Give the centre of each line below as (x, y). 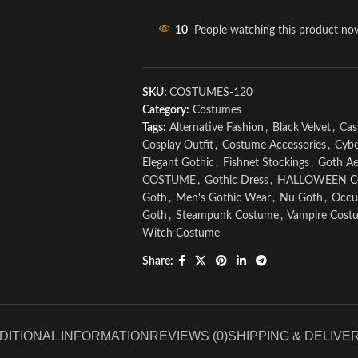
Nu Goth (301, 198)
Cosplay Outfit (177, 145)
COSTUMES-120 (211, 93)
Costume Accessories (274, 145)
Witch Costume (181, 233)
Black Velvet (301, 128)
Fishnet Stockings (266, 163)
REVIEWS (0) (188, 336)
